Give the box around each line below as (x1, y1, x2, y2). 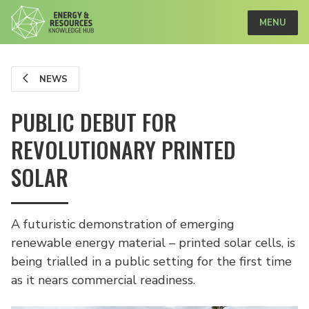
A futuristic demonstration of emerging (11, 216, 235, 232)
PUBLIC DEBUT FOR (11, 106, 177, 138)
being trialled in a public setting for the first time (11, 253, 292, 270)
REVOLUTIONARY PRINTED (11, 133, 236, 166)
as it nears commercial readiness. (11, 272, 195, 288)
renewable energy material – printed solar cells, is (11, 235, 295, 251)
